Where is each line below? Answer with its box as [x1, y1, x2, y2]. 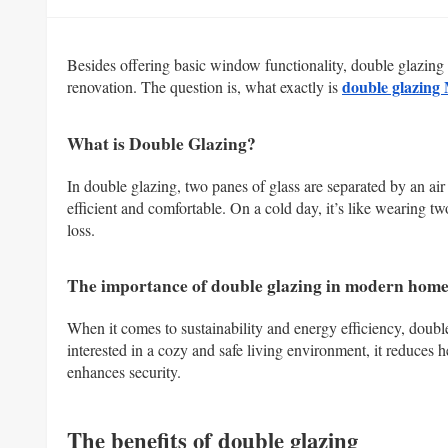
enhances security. [67, 361, 181, 383]
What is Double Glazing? [67, 130, 256, 156]
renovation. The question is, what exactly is [67, 76, 342, 97]
